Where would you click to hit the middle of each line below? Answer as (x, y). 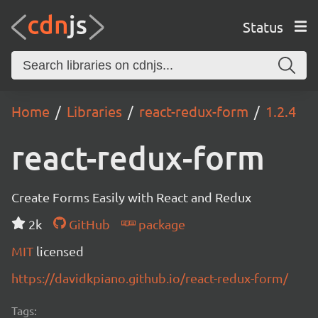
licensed (60, 251)
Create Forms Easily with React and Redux (131, 197)
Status (263, 26)
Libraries (94, 111)
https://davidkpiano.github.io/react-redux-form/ (150, 278)
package (160, 224)
